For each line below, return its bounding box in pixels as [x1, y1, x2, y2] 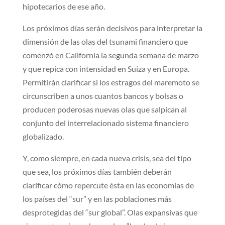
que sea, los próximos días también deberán [22, 166, 172, 176]
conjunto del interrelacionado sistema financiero [22, 118, 189, 128]
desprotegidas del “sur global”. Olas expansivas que [22, 207, 197, 217]
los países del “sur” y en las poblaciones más [22, 193, 172, 203]
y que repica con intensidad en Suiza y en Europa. [22, 63, 189, 73]
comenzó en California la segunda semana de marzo [22, 50, 199, 60]
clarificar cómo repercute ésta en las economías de [22, 180, 194, 190]
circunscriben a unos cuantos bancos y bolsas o [22, 90, 183, 100]
